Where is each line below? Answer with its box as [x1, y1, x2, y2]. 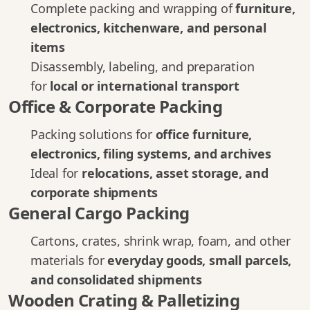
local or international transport [50, 77, 239, 94]
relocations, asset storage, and [82, 165, 268, 181]
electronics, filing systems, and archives [30, 145, 271, 162]
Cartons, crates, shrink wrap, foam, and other [30, 232, 291, 249]
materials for [30, 252, 108, 268]
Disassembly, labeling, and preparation [30, 58, 255, 75]
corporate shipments [30, 184, 158, 201]
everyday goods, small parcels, [107, 252, 292, 268]
